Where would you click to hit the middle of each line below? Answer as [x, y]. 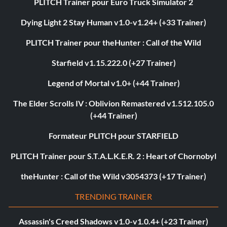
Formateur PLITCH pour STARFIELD [113, 136]
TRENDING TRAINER [113, 196]
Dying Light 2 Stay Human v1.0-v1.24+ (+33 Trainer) [113, 22]
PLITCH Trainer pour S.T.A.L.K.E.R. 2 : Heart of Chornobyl [113, 156]
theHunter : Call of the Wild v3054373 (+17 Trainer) [113, 176]
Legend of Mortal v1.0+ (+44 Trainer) [113, 83]
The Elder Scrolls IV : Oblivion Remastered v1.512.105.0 [113, 103]
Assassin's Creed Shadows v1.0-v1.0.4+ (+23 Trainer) [113, 221]
